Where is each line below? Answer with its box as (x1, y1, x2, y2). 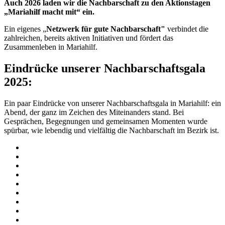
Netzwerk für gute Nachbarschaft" (46, 24, 167, 33)
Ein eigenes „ (4, 24, 46, 33)
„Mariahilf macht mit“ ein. (4, 7, 94, 16)
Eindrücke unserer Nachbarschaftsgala (4, 61, 205, 75)
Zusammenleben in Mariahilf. (4, 42, 97, 51)
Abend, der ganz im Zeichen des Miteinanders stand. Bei (4, 107, 184, 117)
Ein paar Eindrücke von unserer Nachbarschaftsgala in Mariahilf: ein (4, 98, 221, 107)
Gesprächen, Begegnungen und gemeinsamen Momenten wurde (4, 117, 207, 126)
